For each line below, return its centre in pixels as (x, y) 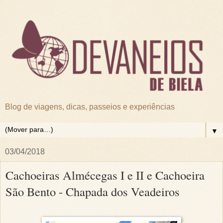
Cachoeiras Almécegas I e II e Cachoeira (105, 175)
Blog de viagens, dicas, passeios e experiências (90, 107)
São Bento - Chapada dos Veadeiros (93, 191)
